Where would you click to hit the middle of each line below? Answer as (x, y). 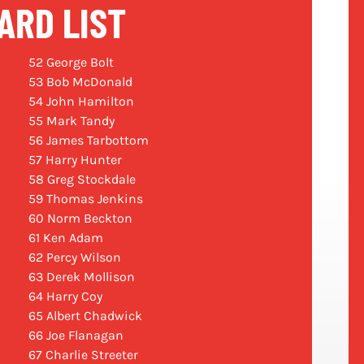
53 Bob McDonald (80, 82)
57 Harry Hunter (75, 160)
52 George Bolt (71, 63)
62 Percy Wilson (74, 258)
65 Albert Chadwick (85, 316)
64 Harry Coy (65, 297)
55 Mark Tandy (71, 121)
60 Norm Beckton (80, 219)
